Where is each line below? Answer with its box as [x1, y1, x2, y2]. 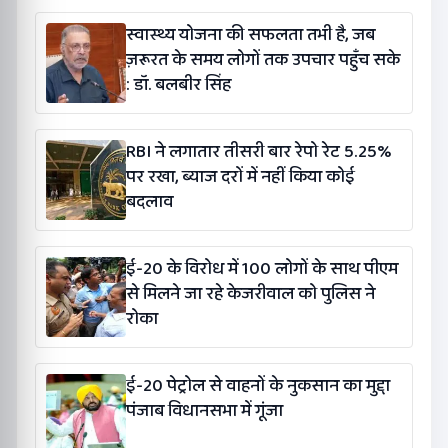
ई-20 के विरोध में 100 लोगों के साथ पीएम [126, 254, 398, 283]
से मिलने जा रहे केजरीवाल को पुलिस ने [126, 279, 375, 308]
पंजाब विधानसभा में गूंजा [126, 396, 283, 425]
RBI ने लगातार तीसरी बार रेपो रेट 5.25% [126, 137, 392, 166]
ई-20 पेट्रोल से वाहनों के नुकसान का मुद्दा [126, 371, 390, 400]
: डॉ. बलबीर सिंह [126, 70, 231, 99]
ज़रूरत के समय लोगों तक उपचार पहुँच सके [126, 45, 400, 74]
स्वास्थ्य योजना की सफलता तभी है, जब [126, 20, 375, 49]
